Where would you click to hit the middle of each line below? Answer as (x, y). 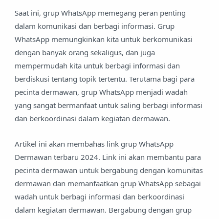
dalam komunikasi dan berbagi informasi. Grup (95, 26)
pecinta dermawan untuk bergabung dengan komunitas (109, 170)
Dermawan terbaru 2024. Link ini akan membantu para (108, 157)
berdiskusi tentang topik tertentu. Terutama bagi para (105, 78)
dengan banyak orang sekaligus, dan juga (85, 52)
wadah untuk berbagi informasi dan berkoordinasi (99, 197)
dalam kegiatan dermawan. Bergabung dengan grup (103, 210)
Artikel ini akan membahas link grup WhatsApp (94, 144)
